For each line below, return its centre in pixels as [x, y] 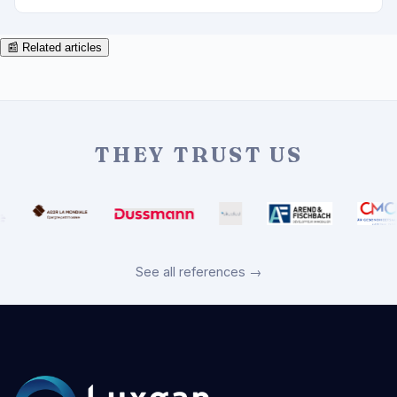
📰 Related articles [54, 48]
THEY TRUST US [198, 155]
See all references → [198, 272]
